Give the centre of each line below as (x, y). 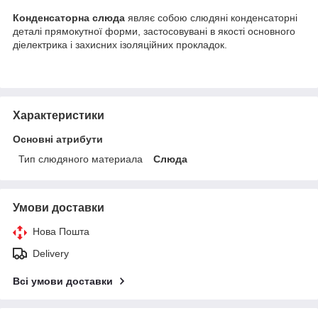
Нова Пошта (61, 231)
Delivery (51, 253)
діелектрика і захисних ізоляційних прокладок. (120, 44)
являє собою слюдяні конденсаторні (211, 17)
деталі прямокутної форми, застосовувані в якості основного (154, 31)
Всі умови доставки (63, 281)
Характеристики (59, 115)
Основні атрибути (58, 139)
